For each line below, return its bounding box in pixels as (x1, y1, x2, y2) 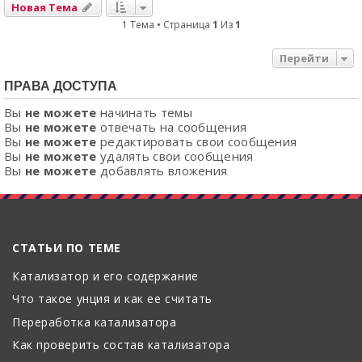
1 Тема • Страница (121, 17, 213, 32)
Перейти (280, 50, 329, 65)
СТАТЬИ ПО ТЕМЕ (12, 239, 121, 255)
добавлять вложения (96, 162, 228, 179)
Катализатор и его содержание (12, 267, 199, 284)
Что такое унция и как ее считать (12, 291, 213, 307)
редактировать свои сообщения (96, 133, 297, 149)
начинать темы (96, 103, 192, 120)
